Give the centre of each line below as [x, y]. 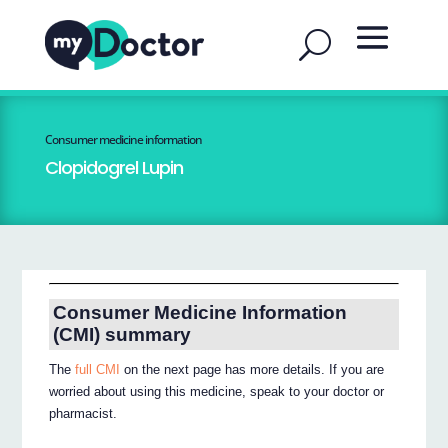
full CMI [98, 370]
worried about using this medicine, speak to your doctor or [217, 392]
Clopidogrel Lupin [113, 167]
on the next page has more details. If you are [252, 370]
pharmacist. [83, 414]
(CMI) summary [121, 335]
